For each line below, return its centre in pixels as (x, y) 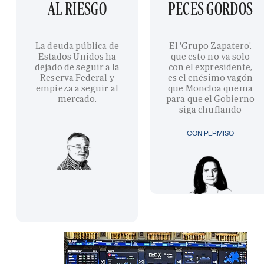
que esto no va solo (210, 56)
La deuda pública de (77, 45)
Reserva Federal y (77, 77)
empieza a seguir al (77, 88)
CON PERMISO (210, 133)
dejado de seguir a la (77, 67)
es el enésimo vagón (210, 77)
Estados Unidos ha (77, 56)
